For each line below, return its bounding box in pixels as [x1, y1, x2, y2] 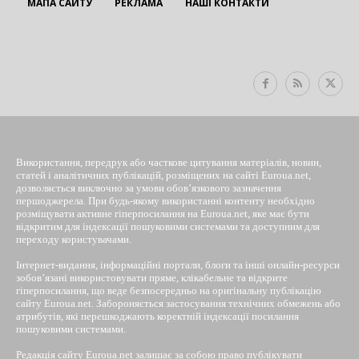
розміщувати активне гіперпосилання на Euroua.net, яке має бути [16, 207, 309, 220]
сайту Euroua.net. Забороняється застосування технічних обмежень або [16, 296, 341, 309]
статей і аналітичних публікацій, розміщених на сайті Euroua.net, [16, 168, 311, 181]
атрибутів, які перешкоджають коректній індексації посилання [16, 309, 299, 322]
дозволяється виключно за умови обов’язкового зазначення [16, 181, 281, 194]
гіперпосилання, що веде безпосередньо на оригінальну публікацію [16, 284, 321, 296]
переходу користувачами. [16, 232, 131, 245]
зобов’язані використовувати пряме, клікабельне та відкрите [16, 271, 288, 284]
